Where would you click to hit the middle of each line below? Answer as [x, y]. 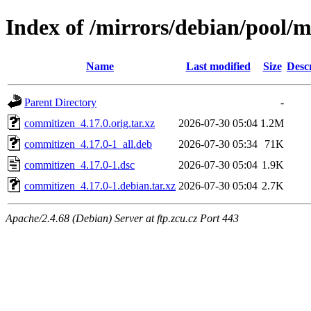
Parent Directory [60, 102]
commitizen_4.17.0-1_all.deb [88, 144]
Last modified [218, 66]
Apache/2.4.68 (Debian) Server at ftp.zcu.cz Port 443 [122, 218]
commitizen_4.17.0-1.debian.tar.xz [100, 185]
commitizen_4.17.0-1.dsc [79, 165]
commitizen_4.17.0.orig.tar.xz [90, 123]
